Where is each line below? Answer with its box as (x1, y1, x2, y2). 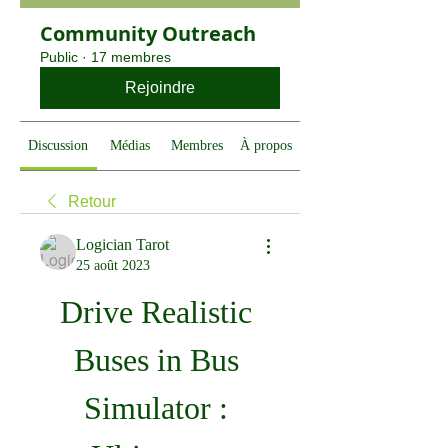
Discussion (28, 138, 89, 153)
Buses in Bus (73, 342, 239, 378)
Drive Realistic (60, 294, 252, 330)
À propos (239, 138, 292, 153)
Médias (109, 138, 150, 153)
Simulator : (84, 390, 228, 426)
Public (40, 49, 78, 65)
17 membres (91, 49, 171, 65)
